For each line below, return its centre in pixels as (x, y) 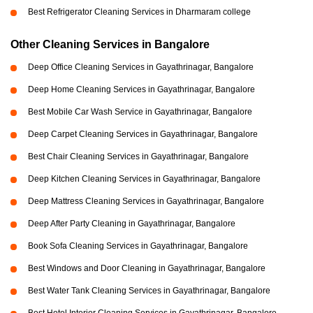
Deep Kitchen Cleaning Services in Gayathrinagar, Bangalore (144, 179)
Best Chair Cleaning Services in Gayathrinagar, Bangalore (138, 157)
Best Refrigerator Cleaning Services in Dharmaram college (139, 12)
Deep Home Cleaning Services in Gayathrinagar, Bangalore (141, 90)
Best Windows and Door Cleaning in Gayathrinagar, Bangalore (147, 269)
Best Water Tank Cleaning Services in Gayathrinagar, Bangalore (149, 291)
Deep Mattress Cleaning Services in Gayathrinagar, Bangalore (146, 202)
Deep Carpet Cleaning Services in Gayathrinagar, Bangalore (143, 134)
